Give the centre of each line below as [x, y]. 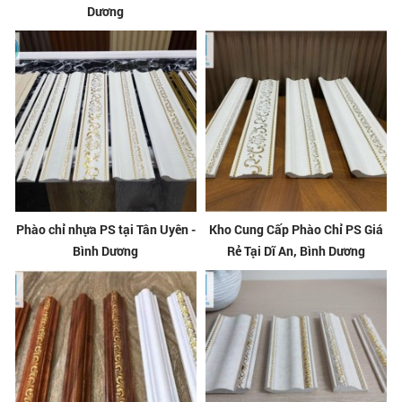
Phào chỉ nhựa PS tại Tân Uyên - [105, 229]
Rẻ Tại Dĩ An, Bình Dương [297, 250]
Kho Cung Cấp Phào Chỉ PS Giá [297, 229]
